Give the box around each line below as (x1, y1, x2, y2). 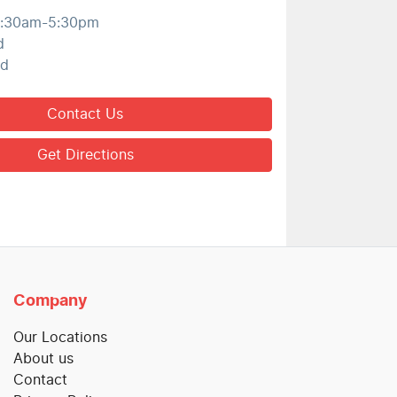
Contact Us (47, 107, 124, 122)
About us (13, 351, 74, 366)
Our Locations (13, 330, 107, 345)
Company (13, 292, 88, 309)
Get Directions (36, 148, 134, 163)
